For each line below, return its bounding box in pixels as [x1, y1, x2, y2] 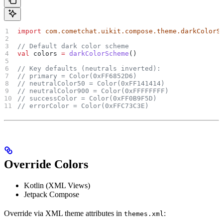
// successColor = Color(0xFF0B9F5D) [17, 95, 157, 103]
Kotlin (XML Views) [24, 181, 90, 190]
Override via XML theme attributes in [4, 209, 124, 218]
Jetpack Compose [24, 190, 79, 199]
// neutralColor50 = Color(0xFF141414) [17, 80, 165, 88]
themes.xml [124, 210, 164, 218]
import [17, 27, 42, 35]
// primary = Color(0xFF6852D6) [17, 72, 137, 80]
